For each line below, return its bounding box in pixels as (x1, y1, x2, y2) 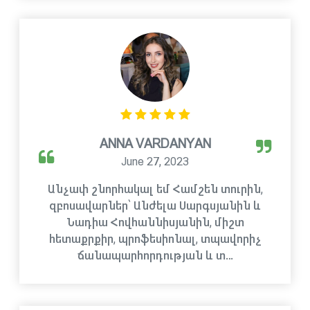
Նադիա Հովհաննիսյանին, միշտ (66, 217, 244, 228)
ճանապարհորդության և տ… (77, 250, 233, 261)
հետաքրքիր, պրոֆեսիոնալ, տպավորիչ (48, 234, 262, 244)
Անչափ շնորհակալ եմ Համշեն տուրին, (47, 184, 263, 194)
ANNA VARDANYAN (99, 138, 211, 150)
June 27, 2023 (121, 156, 189, 167)
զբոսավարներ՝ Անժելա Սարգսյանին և (49, 201, 261, 211)
